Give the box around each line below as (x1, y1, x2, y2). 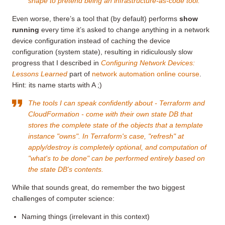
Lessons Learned (12, 69, 67, 78)
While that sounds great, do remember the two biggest (12, 183, 185, 191)
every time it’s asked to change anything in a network (39, 25, 209, 34)
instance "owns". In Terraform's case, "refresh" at (28, 132, 184, 140)
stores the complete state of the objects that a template (28, 121, 203, 129)
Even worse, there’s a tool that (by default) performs (12, 14, 179, 23)
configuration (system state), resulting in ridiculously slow (12, 47, 192, 56)
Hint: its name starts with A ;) (12, 80, 102, 89)
